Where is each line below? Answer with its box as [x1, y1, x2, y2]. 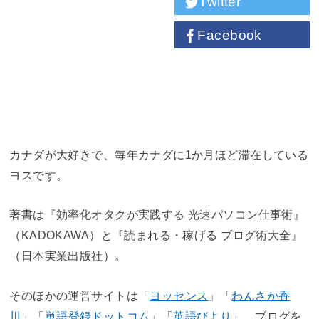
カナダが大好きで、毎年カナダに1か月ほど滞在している [9, 148, 309, 162]
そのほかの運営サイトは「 [9, 288, 150, 302]
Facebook [197, 28, 262, 43]
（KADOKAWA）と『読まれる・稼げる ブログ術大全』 [9, 229, 303, 242]
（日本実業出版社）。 [9, 249, 127, 263]
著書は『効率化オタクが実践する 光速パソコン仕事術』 [9, 208, 305, 221]
